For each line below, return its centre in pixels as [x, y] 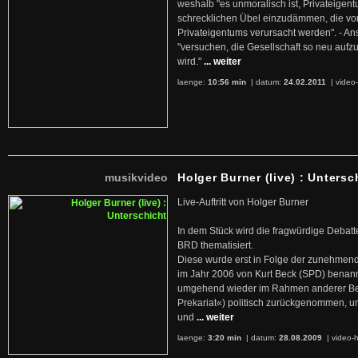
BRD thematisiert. [215, 245]
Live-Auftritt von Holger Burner [243, 202]
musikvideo [136, 177]
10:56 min [227, 82]
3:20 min [225, 338]
